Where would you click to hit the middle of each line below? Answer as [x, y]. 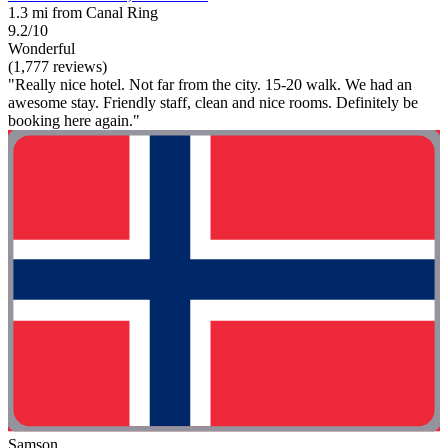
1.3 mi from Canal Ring [83, 12]
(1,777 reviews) [57, 66]
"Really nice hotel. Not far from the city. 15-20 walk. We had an [210, 84]
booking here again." [74, 120]
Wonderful [41, 48]
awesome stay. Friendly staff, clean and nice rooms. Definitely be [213, 102]
